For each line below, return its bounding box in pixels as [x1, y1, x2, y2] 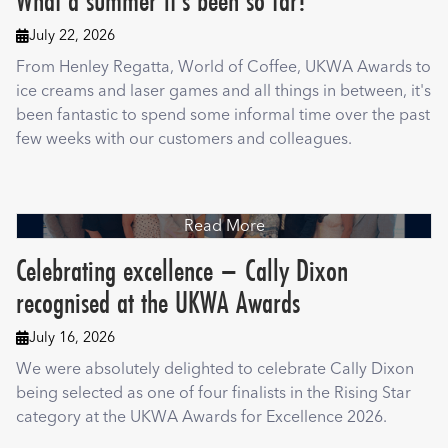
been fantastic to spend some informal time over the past [16, 104, 430, 127]
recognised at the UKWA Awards [16, 284, 300, 322]
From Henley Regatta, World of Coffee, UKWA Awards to [16, 56, 431, 79]
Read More [183, 215, 265, 238]
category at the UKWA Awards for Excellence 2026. [16, 406, 387, 429]
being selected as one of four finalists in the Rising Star [16, 382, 411, 405]
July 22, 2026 [29, 26, 115, 46]
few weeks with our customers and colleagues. [16, 128, 352, 151]
